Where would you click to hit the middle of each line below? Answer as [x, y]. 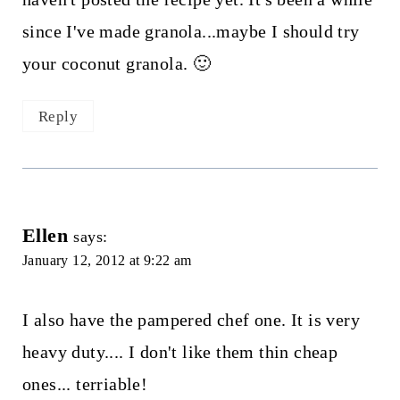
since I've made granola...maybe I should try [191, 31]
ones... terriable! [85, 384]
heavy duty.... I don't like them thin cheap [180, 352]
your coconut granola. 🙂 [117, 63]
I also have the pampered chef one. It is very [191, 320]
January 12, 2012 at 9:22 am [107, 261]
